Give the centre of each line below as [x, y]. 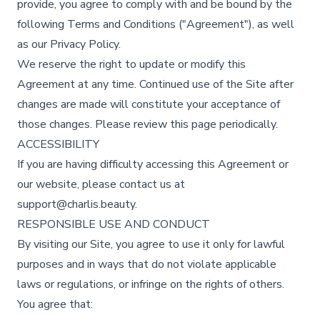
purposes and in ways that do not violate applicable [147, 264]
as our [34, 44]
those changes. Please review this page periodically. [147, 124]
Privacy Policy [84, 44]
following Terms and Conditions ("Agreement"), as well [156, 24]
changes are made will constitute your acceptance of [149, 104]
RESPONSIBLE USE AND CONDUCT [114, 224]
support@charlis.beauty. [77, 204]
